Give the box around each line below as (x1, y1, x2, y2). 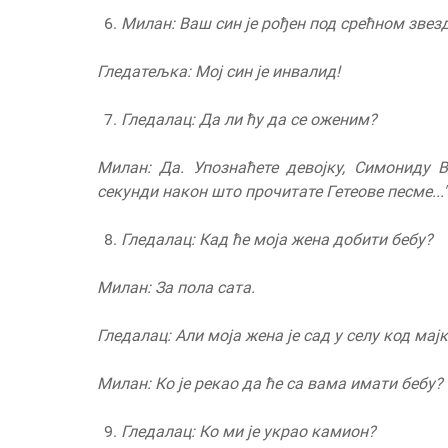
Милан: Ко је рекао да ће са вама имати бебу (97, 374, 435, 394)
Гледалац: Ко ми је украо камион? (121, 422, 376, 442)
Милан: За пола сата (97, 278, 251, 298)
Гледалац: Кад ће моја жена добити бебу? (121, 230, 433, 250)
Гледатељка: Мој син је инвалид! (97, 62, 340, 82)
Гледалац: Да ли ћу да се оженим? (121, 110, 377, 130)
